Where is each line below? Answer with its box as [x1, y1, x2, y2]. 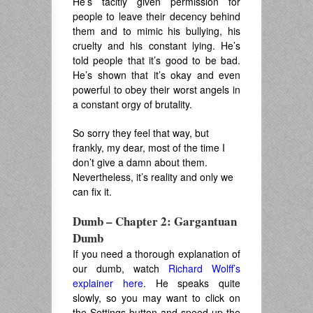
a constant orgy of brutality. [73, 97, 192, 111]
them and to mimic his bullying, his [73, 24, 240, 38]
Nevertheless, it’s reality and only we [73, 170, 233, 184]
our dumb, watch [73, 261, 168, 275]
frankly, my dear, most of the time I [73, 140, 225, 154]
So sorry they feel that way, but [73, 126, 209, 140]
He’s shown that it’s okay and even [73, 68, 240, 82]
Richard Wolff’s [168, 261, 240, 275]
